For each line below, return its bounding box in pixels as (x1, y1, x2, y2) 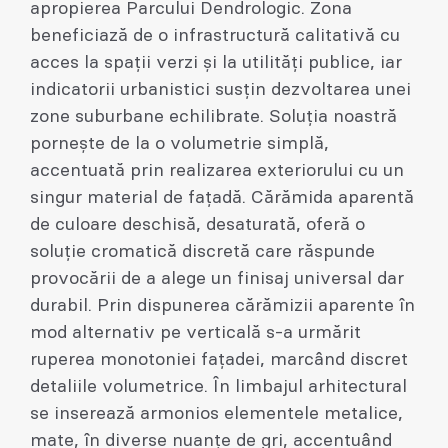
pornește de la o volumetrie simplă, (30, 134, 329, 153)
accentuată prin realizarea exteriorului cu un (30, 161, 404, 180)
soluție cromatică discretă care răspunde (30, 242, 375, 261)
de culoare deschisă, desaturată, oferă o (30, 215, 365, 234)
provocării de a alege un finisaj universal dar (30, 269, 404, 288)
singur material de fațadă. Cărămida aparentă (30, 188, 414, 207)
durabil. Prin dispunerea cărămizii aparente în (30, 296, 415, 315)
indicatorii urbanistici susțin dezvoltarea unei (30, 80, 411, 99)
